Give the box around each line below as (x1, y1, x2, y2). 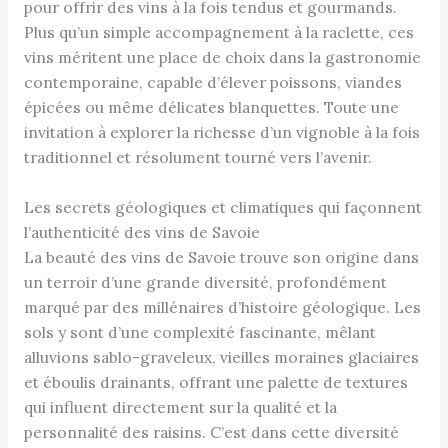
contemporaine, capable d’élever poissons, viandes (23, 72, 402, 93)
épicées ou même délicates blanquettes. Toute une (23, 97, 399, 118)
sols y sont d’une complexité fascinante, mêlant (23, 322, 376, 343)
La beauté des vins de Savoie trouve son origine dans (23, 247, 419, 268)
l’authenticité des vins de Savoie (23, 222, 260, 243)
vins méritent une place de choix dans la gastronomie (23, 47, 421, 68)
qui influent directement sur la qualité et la (23, 397, 337, 418)
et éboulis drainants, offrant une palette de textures (23, 372, 408, 393)
